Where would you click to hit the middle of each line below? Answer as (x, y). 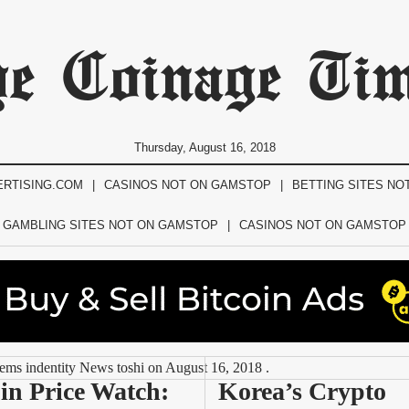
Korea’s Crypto (302, 391)
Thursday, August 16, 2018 (204, 147)
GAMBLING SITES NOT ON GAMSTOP (110, 225)
